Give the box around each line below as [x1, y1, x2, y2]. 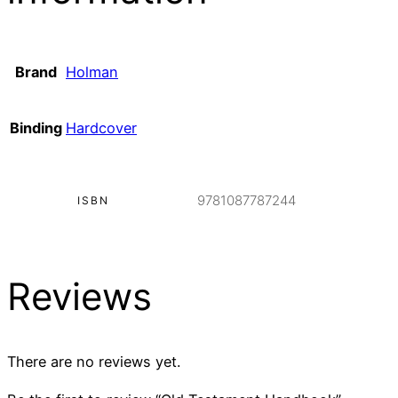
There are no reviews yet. [7, 353, 180, 371]
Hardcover [66, 118, 137, 137]
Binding [10, 118, 62, 137]
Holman [66, 62, 118, 81]
